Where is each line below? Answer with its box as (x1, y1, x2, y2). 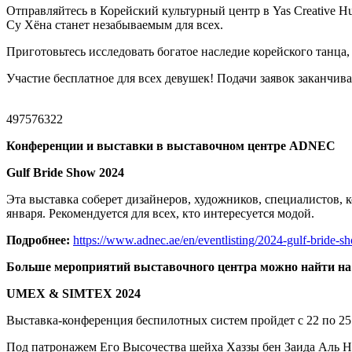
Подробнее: (6, 233, 73, 247)
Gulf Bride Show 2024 (6, 166, 124, 180)
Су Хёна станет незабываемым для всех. (6, 18, 223, 32)
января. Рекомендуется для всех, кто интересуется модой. (6, 207, 314, 221)
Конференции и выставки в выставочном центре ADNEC (6, 139, 335, 153)
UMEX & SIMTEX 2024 (6, 287, 141, 301)
